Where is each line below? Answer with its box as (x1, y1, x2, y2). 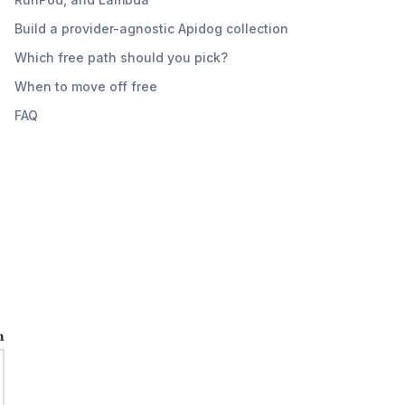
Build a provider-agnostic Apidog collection (14, 20, 288, 36)
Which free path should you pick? (14, 49, 228, 65)
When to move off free (14, 78, 157, 94)
